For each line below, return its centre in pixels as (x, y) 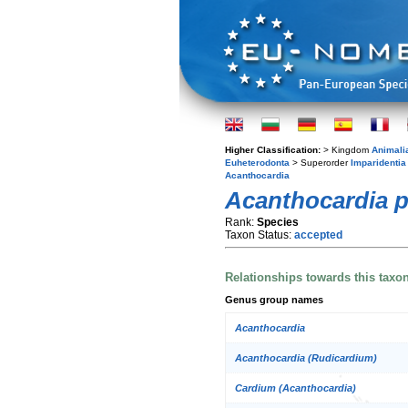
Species (278, 222)
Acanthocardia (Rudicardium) (306, 358)
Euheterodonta (257, 163)
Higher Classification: (274, 150)
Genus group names (274, 299)
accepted (318, 235)
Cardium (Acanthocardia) (296, 388)
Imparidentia (378, 163)
